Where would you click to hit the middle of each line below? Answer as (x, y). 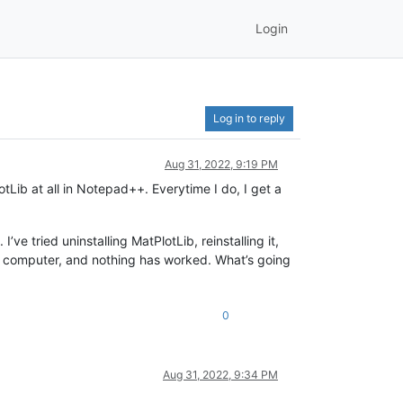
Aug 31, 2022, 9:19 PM (221, 164)
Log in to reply (249, 118)
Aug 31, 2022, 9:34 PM (220, 374)
